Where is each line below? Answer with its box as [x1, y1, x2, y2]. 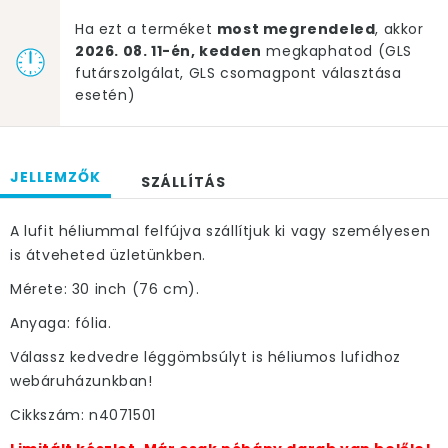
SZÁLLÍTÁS [141, 172, 226, 192]
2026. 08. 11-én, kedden [75, 41, 262, 61]
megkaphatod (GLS [261, 41, 413, 61]
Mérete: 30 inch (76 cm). [10, 279, 200, 299]
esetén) [75, 85, 136, 105]
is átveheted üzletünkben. [10, 245, 207, 265]
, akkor [375, 19, 424, 39]
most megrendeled [216, 19, 376, 39]
